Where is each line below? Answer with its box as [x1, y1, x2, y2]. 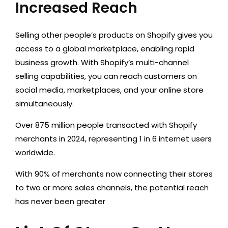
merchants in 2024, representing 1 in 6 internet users [15, 133, 212, 145]
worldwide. [15, 147, 57, 158]
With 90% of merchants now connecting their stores [15, 168, 213, 180]
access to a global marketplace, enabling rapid [15, 43, 194, 54]
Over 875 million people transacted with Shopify [15, 120, 197, 131]
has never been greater [15, 196, 105, 207]
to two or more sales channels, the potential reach [15, 182, 209, 193]
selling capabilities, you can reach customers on [15, 71, 197, 82]
